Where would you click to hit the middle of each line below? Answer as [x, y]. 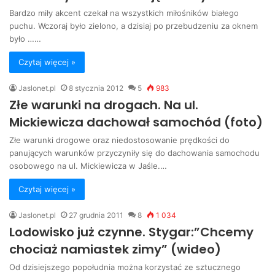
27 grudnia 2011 [96, 215]
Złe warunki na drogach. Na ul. [104, 105]
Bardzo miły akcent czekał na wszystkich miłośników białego [124, 13]
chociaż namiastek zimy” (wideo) [115, 250]
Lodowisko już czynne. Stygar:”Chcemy [131, 232]
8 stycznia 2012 [96, 88]
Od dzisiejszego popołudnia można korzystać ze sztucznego [125, 267]
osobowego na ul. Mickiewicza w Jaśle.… [88, 166]
